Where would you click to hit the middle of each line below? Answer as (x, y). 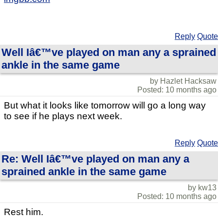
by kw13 (202, 187)
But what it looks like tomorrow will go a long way (105, 105)
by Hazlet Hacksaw (183, 81)
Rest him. (24, 212)
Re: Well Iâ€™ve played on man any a (95, 159)
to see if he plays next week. (63, 116)
